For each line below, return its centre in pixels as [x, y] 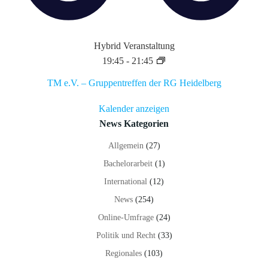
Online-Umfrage [126, 218]
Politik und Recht [126, 236]
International [126, 182]
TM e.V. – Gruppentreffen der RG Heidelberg [134, 83]
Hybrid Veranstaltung [134, 46]
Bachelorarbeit [128, 164]
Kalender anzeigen [134, 109]
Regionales [124, 254]
